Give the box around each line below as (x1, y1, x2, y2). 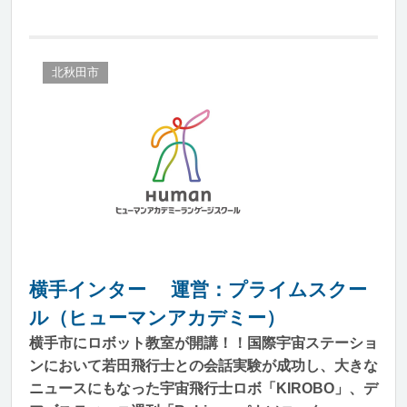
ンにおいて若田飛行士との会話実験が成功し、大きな (29, 358, 378, 373)
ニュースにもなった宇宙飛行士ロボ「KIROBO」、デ (29, 381, 378, 396)
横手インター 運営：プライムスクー (29, 279, 367, 300)
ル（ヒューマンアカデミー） (29, 307, 285, 328)
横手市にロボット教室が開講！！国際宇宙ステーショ (29, 335, 378, 351)
